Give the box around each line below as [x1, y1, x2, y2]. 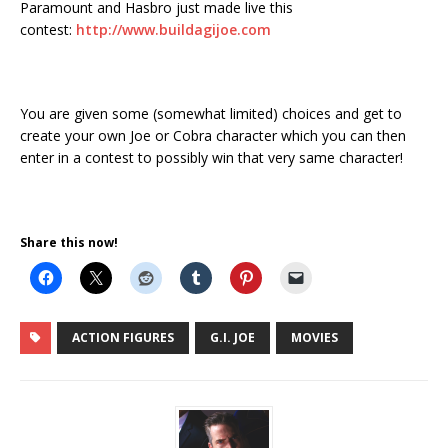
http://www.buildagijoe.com [76, 19, 271, 39]
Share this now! [20, 233, 118, 251]
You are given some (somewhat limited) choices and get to [20, 103, 402, 123]
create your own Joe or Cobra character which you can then [20, 125, 406, 145]
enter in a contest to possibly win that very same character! [20, 147, 403, 167]
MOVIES [291, 328, 338, 346]
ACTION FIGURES [72, 328, 174, 346]
